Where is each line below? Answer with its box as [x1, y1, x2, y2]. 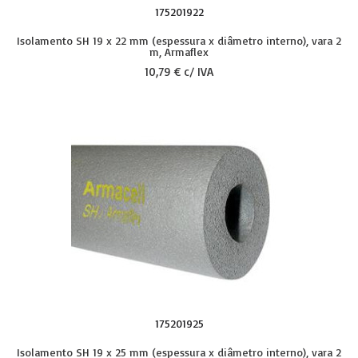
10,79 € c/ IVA [145, 64, 213, 79]
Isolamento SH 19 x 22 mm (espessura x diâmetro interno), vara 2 [17, 34, 341, 47]
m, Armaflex [149, 45, 209, 58]
